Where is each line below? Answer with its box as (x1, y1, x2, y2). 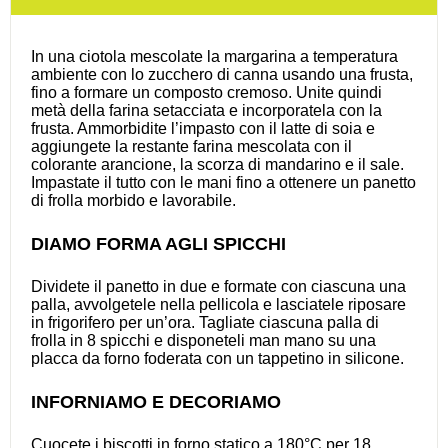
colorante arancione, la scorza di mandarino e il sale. (31, 156, 404, 174)
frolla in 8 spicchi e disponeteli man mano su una (31, 331, 376, 349)
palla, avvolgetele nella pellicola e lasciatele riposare (31, 295, 406, 313)
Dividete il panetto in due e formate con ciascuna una (31, 277, 406, 295)
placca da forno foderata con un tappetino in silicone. (31, 349, 404, 367)
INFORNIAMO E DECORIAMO (31, 391, 281, 412)
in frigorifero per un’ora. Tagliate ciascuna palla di (31, 313, 379, 331)
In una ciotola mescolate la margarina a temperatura (31, 48, 398, 66)
